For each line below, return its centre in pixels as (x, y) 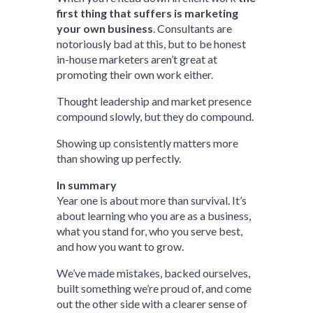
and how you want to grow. (121, 246)
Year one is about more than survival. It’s (152, 200)
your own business (105, 28)
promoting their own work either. (135, 74)
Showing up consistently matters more (148, 143)
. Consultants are (193, 28)
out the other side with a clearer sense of (152, 304)
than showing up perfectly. (119, 158)
